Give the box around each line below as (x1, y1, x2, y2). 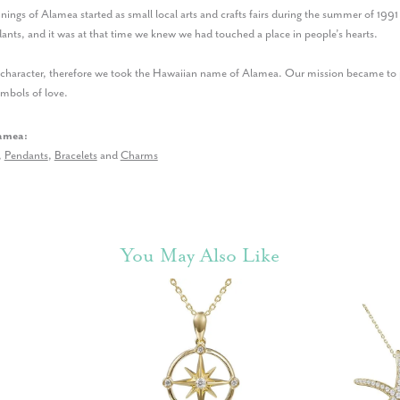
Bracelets (54, 147, 97, 162)
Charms (120, 147, 158, 162)
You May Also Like (121, 244, 279, 267)
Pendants (4, 147, 48, 162)
